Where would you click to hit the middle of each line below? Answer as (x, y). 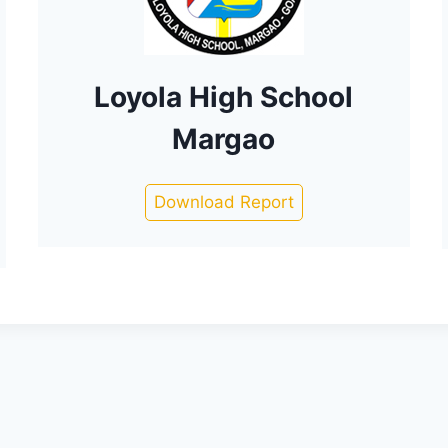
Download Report (223, 202)
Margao (224, 139)
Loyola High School (224, 97)
